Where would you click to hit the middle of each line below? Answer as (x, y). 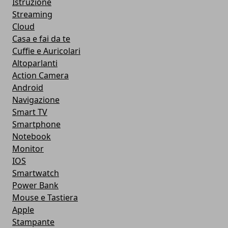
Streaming (32, 15)
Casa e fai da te (41, 39)
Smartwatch (36, 173)
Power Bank (35, 186)
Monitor (28, 149)
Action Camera (40, 76)
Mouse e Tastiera (45, 198)
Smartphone (36, 124)
